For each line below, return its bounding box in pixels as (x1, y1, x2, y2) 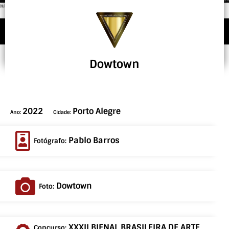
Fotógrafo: (34, 136, 68, 145)
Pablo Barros (68, 135, 120, 146)
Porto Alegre (73, 106, 121, 117)
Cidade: (53, 109, 73, 116)
